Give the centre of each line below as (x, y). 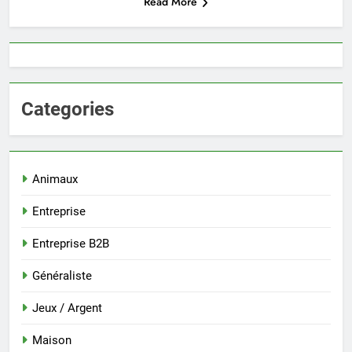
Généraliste (62, 276)
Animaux (55, 180)
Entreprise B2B (71, 244)
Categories (68, 110)
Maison (52, 341)
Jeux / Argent (67, 308)
